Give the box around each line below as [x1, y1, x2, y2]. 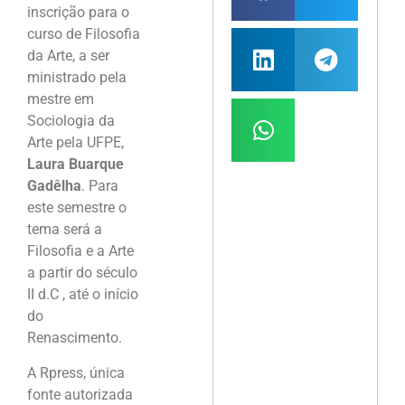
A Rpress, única [27, 363, 125, 381]
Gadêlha [27, 177, 81, 195]
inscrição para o [27, 4, 129, 22]
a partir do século [27, 264, 137, 282]
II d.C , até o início [27, 286, 138, 304]
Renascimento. [27, 329, 122, 347]
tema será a [27, 221, 102, 239]
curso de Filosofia [27, 25, 140, 43]
